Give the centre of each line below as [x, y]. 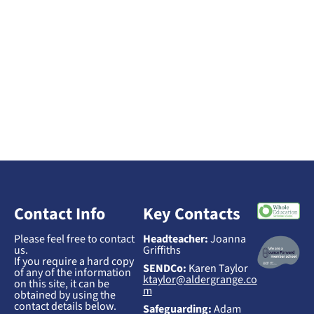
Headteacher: [175, 239]
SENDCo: [164, 268]
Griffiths [162, 250]
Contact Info [60, 214]
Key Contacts [191, 214]
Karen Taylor [217, 268]
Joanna [227, 239]
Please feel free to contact [74, 239]
